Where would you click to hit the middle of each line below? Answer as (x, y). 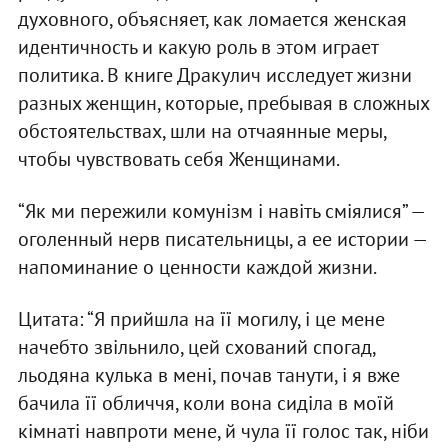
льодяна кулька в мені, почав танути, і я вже (208, 374)
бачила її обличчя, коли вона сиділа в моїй (205, 402)
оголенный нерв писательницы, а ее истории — (221, 238)
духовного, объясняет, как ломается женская (212, 18)
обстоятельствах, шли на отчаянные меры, (201, 130)
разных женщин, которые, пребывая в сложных (223, 102)
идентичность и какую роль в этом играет (197, 46)
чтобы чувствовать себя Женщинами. (178, 158)
